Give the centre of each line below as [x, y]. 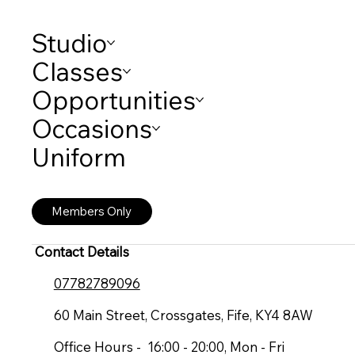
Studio [70, 42]
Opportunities [114, 99]
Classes [78, 71]
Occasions [92, 128]
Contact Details [82, 251]
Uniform [79, 157]
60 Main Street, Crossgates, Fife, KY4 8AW [174, 315]
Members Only [92, 212]
